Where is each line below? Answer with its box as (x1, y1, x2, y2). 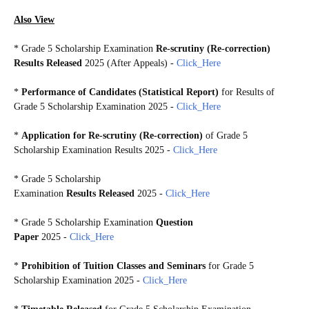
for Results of (221, 86, 275, 97)
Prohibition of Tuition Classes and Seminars (21, 260, 206, 271)
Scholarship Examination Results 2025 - (14, 144, 173, 155)
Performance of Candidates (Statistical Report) (21, 86, 221, 97)
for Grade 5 (206, 260, 254, 271)
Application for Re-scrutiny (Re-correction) (21, 130, 206, 141)
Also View (14, 14, 54, 25)
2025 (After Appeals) (82, 57, 170, 68)
